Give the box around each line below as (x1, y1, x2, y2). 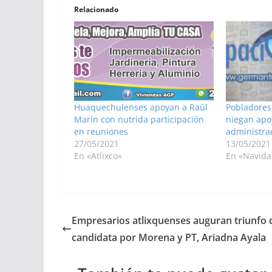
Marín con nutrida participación (74, 113, 204, 125)
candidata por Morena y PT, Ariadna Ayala (72, 230, 266, 244)
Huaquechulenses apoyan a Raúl (74, 101, 208, 113)
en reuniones (74, 125, 128, 137)
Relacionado (74, 4, 118, 15)
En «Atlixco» (74, 149, 122, 161)
